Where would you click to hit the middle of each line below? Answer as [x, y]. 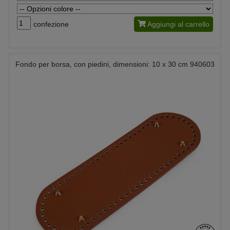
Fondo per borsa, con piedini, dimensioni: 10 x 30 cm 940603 [115, 64]
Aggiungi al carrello [178, 24]
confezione [51, 24]
